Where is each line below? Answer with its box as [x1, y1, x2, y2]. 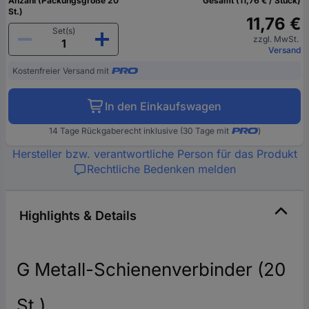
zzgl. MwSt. [253, 33, 301, 44]
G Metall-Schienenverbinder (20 [17, 258, 286, 280]
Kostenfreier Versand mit [12, 65, 109, 76]
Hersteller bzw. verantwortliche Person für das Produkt [12, 146, 297, 161]
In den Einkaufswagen [105, 99, 221, 113]
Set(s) [52, 25, 75, 36]
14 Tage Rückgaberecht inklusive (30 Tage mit [48, 125, 229, 136]
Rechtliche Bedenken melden [87, 161, 236, 176]
